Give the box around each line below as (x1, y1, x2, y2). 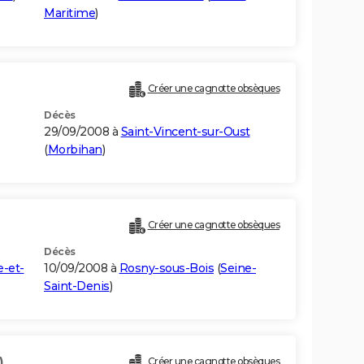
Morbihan (47, 142, 102, 158)
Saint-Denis (44, 279, 110, 294)
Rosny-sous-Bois (119, 261, 214, 276)
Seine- (220, 261, 256, 276)
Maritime (44, 6, 95, 21)
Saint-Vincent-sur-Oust (120, 124, 250, 140)
